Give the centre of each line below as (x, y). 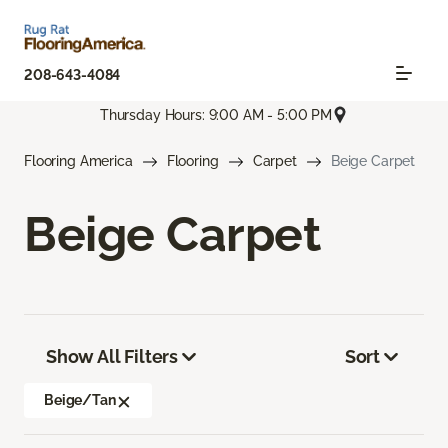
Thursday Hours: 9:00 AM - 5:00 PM (216, 114)
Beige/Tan (80, 400)
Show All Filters (112, 357)
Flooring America (78, 161)
